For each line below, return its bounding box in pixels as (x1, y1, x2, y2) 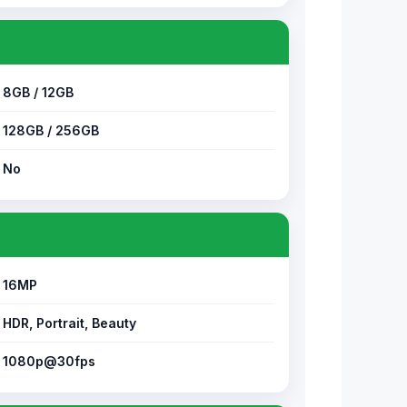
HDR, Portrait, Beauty (3, 315, 136, 331)
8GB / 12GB (3, 84, 74, 100)
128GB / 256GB (3, 123, 99, 138)
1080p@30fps (3, 353, 95, 369)
